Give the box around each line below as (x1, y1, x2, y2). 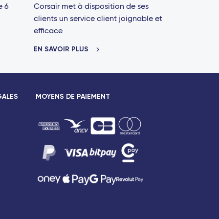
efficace (33, 27, 63, 35)
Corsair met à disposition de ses (33, 2, 149, 11)
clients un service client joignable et (33, 15, 162, 23)
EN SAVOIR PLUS (33, 44, 90, 53)
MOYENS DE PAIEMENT (35, 92, 110, 101)
